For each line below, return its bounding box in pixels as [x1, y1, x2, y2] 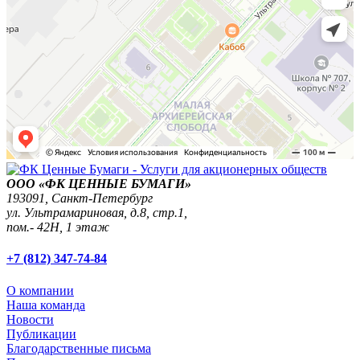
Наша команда [6, 297, 85, 312]
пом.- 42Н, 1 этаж [6, 220, 109, 235]
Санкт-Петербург [51, 191, 153, 206]
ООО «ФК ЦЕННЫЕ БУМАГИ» [6, 177, 191, 191]
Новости [6, 312, 54, 326]
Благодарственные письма [6, 341, 151, 355]
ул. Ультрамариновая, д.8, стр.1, [6, 206, 187, 220]
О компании [6, 283, 74, 297]
